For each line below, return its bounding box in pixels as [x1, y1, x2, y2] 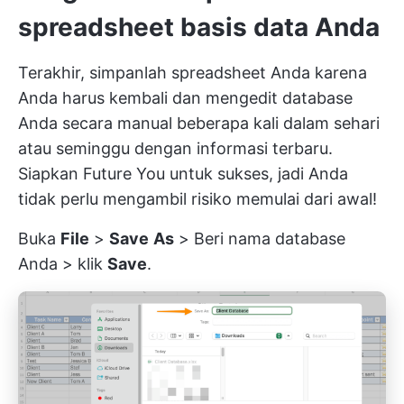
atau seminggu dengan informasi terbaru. [18, 139, 333, 159]
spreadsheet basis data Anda [18, 12, 380, 43]
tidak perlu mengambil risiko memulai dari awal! [18, 189, 377, 209]
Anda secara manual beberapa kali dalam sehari [18, 114, 380, 133]
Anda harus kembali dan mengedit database [18, 88, 353, 108]
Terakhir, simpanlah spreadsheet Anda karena [18, 63, 367, 83]
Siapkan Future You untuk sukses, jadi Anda [18, 164, 348, 184]
